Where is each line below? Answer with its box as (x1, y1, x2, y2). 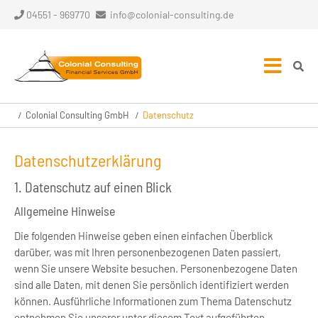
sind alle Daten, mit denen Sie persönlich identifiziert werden (14, 278, 289, 291)
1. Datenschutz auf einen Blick (14, 178, 172, 195)
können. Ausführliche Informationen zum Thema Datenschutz (14, 295, 292, 307)
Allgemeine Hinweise (14, 203, 115, 219)
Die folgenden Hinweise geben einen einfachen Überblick (14, 229, 273, 242)
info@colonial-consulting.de (110, 9, 234, 21)
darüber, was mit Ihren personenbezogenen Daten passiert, (14, 246, 281, 258)
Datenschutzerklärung (14, 150, 161, 170)
